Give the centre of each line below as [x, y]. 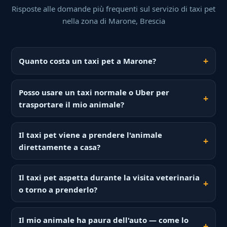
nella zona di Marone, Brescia [113, 21]
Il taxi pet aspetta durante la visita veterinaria [109, 178]
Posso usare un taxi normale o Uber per [94, 92]
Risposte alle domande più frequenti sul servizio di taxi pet [113, 9]
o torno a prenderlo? [58, 190]
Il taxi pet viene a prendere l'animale [91, 135]
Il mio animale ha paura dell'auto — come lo [104, 220]
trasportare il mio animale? [72, 105]
